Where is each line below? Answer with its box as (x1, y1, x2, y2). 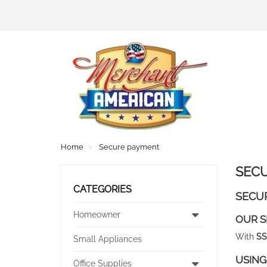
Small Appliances (73, 234, 142, 244)
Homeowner (73, 210, 120, 219)
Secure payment (99, 142, 159, 151)
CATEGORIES (73, 184, 132, 195)
